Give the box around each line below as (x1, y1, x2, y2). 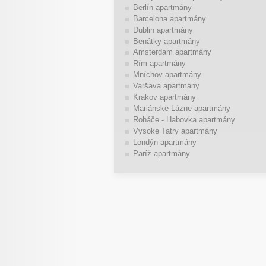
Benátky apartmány (132, 36, 200, 46)
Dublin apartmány (132, 25, 193, 34)
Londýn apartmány (132, 138, 197, 147)
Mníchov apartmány (132, 70, 201, 80)
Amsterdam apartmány (132, 47, 211, 57)
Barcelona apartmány (132, 14, 206, 23)
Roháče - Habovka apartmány (132, 115, 235, 125)
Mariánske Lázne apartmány (132, 104, 230, 113)
